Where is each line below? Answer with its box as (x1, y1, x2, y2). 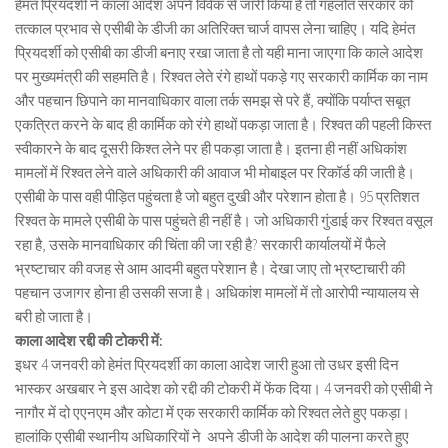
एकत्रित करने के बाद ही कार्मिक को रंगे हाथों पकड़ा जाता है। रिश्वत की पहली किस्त (15, 114, 431, 134)
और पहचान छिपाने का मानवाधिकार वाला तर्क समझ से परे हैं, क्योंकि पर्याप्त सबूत (15, 90, 410, 110)
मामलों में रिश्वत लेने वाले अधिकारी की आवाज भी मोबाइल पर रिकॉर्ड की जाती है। (15, 162, 415, 182)
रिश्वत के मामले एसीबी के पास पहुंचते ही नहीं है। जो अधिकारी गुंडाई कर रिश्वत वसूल (15, 210, 433, 230)
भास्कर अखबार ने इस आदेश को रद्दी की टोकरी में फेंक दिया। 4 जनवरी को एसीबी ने (15, 378, 433, 398)
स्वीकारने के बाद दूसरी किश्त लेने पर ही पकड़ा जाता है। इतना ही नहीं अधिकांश (15, 138, 407, 158)
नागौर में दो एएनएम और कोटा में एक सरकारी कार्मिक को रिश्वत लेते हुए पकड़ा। (15, 402, 410, 422)
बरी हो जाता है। (15, 306, 96, 326)
